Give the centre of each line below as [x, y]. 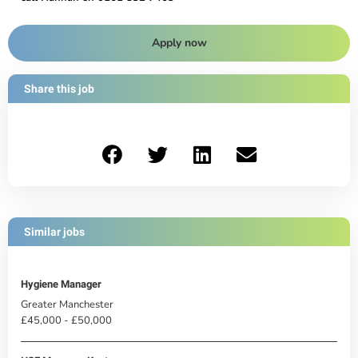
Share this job [59, 89]
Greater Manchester [67, 304]
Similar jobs [54, 231]
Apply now [179, 43]
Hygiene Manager [61, 284]
